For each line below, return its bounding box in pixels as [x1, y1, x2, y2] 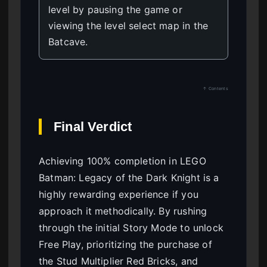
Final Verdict [54, 119, 132, 135]
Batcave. [48, 36, 88, 48]
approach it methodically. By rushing [39, 205, 207, 218]
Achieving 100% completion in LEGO [39, 155, 206, 167]
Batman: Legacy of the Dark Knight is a [39, 172, 219, 184]
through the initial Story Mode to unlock [39, 222, 223, 234]
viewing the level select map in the [48, 20, 209, 32]
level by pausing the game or [48, 4, 182, 16]
